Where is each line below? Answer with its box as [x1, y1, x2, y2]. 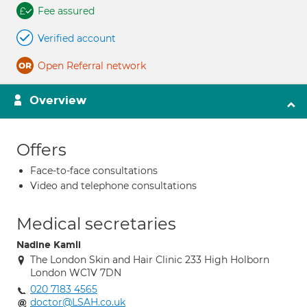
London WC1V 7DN [30, 267, 121, 279]
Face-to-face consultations [30, 164, 158, 177]
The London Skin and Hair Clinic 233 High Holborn [30, 254, 269, 266]
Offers [16, 140, 66, 160]
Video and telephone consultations [30, 180, 197, 192]
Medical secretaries [16, 214, 176, 234]
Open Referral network [38, 60, 146, 72]
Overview [29, 93, 86, 108]
